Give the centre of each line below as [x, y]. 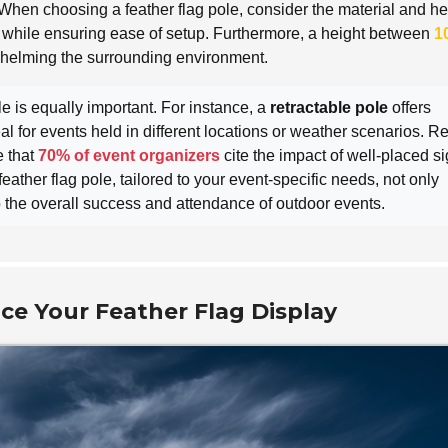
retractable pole [329, 107]
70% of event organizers [129, 155]
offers [409, 107]
